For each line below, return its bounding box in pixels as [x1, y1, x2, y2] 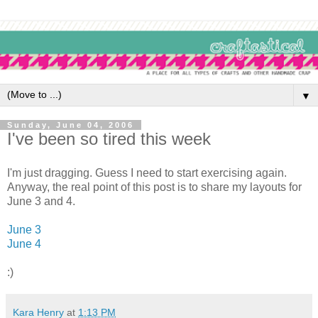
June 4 [7, 238, 41, 251]
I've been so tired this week [7, 129, 211, 149]
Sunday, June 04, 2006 [7, 121, 134, 130]
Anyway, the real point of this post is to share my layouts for [7, 181, 302, 194]
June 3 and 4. [7, 195, 75, 208]
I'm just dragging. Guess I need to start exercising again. [7, 167, 287, 180]
